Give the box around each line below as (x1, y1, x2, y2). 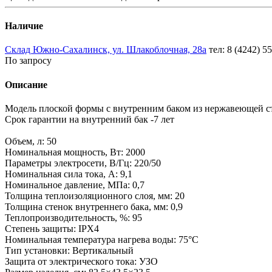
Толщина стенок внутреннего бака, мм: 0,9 (5, 201, 183, 212)
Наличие (5, 21, 43, 32)
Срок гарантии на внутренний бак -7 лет (5, 114, 174, 124)
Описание (5, 79, 47, 90)
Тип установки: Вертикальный (5, 245, 134, 256)
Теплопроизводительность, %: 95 (5, 212, 142, 223)
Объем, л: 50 (5, 135, 56, 146)
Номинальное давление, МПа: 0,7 (5, 179, 144, 190)
